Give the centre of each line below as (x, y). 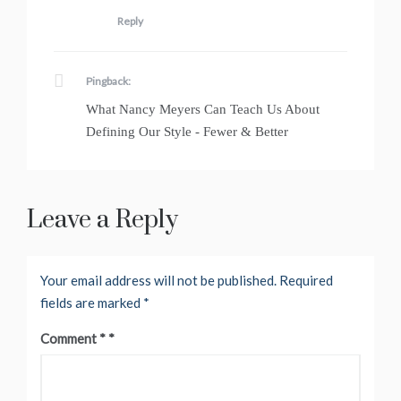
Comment (70, 339)
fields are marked (92, 303)
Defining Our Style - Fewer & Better (187, 132)
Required (306, 281)
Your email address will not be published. (158, 281)
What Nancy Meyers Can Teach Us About (203, 110)
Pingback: (108, 81)
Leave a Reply (102, 220)
